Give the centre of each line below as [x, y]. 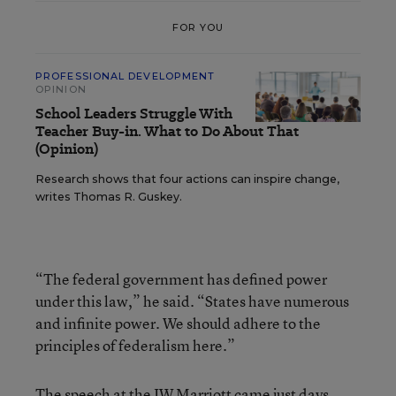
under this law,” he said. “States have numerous [192, 301]
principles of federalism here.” [135, 345]
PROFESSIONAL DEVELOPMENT [126, 76]
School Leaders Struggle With [134, 114]
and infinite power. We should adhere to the [178, 323]
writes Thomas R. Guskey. [109, 197]
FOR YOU [198, 27]
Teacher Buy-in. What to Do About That [167, 131]
